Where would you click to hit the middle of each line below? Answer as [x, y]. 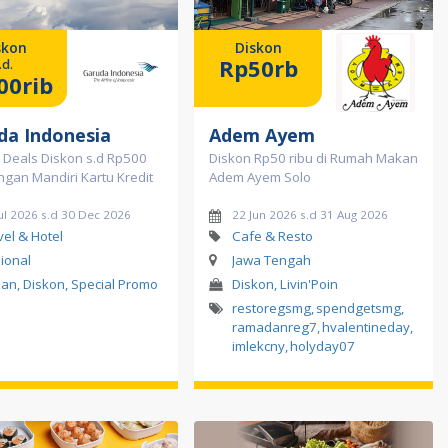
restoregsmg [271, 307]
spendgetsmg [358, 307]
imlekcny [258, 345]
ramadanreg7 [274, 326]
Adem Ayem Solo [260, 176]
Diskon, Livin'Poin [285, 283]
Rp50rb [258, 67]
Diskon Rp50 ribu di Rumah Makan [313, 157]
